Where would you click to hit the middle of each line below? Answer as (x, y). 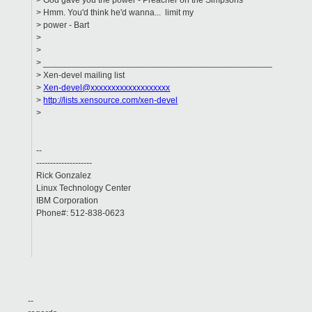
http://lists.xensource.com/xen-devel (111, 101)
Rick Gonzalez (64, 176)
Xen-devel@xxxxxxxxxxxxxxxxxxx (107, 88)
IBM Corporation (68, 201)
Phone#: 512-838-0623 (81, 213)
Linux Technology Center (84, 188)
